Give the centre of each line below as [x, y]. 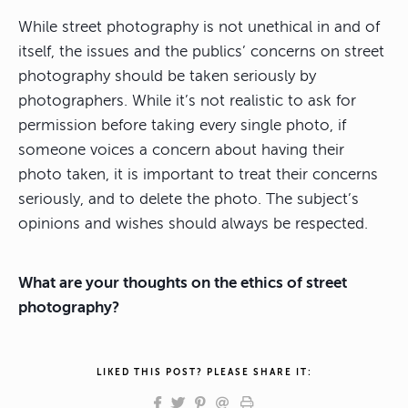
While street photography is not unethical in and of [199, 27]
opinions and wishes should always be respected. [193, 224]
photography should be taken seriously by [167, 76]
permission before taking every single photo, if [182, 126]
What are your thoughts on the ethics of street [183, 283]
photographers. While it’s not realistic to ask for [187, 101]
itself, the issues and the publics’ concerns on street [201, 52]
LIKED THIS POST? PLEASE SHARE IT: [204, 372]
